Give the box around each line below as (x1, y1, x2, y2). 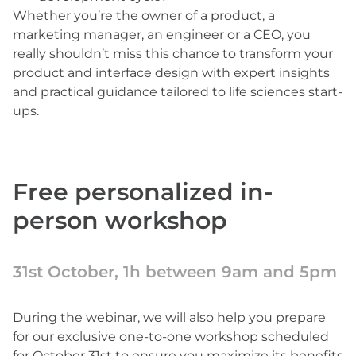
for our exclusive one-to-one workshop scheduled (13, 329, 329, 344)
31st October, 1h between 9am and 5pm (13, 262, 337, 281)
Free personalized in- (13, 177, 273, 207)
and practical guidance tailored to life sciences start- (13, 84, 342, 99)
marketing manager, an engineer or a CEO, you (13, 27, 311, 42)
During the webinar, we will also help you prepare (13, 310, 326, 325)
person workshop (13, 206, 227, 235)
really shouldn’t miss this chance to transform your (13, 46, 333, 61)
